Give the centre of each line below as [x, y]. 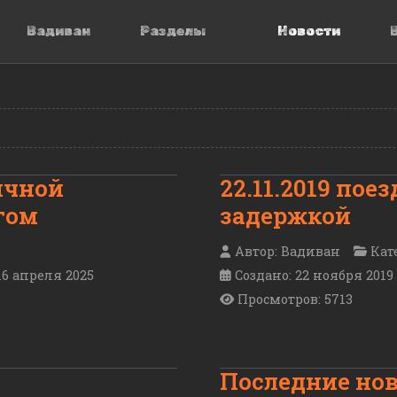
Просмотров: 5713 [295, 300]
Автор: [256, 252]
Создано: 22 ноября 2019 [314, 276]
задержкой [285, 215]
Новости [308, 31]
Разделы [173, 31]
